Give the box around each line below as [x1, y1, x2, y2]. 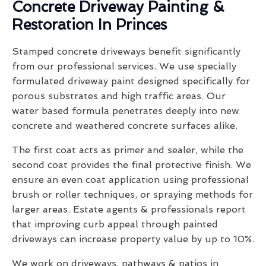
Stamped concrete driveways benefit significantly [12, 46, 240, 58]
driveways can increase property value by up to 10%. [12, 233, 254, 245]
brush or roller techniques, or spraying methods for [12, 189, 253, 201]
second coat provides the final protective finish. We [12, 159, 251, 171]
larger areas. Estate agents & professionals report [12, 204, 246, 216]
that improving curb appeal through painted [12, 218, 218, 230]
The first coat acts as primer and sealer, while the [12, 144, 243, 156]
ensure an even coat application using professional [12, 174, 249, 186]
